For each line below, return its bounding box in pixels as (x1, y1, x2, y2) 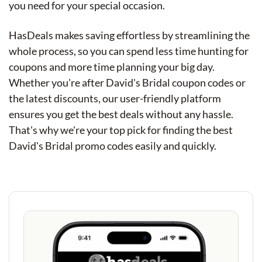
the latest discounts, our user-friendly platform (9, 92, 221, 105)
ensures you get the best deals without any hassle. (9, 108, 233, 120)
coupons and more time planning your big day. (9, 60, 215, 73)
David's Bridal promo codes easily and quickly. (9, 139, 216, 152)
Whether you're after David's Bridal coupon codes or (9, 76, 246, 89)
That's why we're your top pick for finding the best (9, 123, 233, 136)
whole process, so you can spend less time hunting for (9, 44, 249, 57)
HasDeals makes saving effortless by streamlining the (9, 29, 250, 42)
